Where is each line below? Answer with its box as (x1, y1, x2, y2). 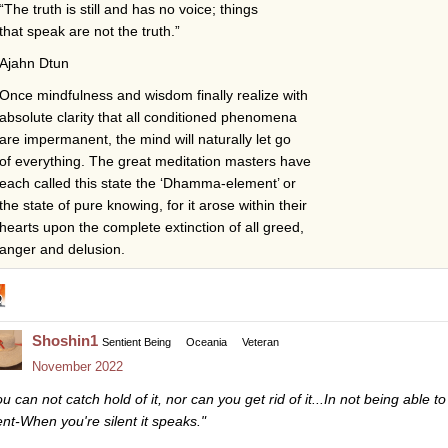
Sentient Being (102, 335, 171, 348)
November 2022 (32, 358, 123, 374)
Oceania (186, 335, 227, 348)
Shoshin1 (32, 331, 98, 349)
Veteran (242, 335, 279, 348)
